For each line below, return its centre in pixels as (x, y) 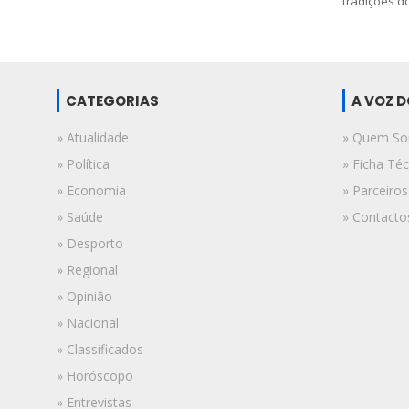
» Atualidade (93, 137)
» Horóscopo (95, 375)
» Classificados (100, 349)
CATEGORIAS (112, 100)
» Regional (87, 269)
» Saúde (80, 216)
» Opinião (84, 296)
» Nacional (88, 322)
